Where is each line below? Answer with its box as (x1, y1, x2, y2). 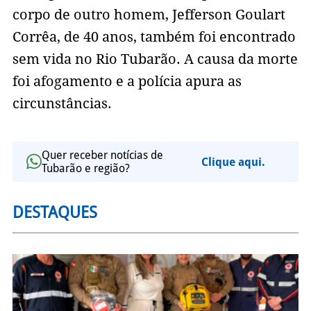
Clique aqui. (201, 155, 265, 169)
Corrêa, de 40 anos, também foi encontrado (12, 28, 296, 46)
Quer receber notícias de (41, 149, 163, 162)
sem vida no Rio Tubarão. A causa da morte (12, 51, 298, 68)
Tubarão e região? (41, 162, 130, 176)
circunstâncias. (12, 95, 112, 112)
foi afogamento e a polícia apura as (12, 73, 242, 90)
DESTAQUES (12, 203, 97, 223)
